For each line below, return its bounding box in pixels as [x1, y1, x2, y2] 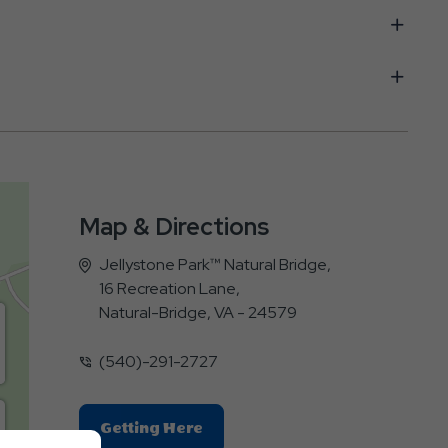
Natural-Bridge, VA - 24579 [98, 301, 297, 323]
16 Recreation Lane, [98, 277, 240, 299]
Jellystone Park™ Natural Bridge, [98, 253, 331, 275]
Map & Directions [78, 210, 269, 242]
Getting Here [99, 419, 203, 437]
